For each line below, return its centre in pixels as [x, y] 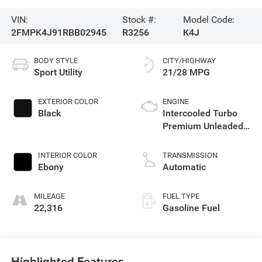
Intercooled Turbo [200, 113]
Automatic [184, 167]
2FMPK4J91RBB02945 [58, 33]
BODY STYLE [56, 60]
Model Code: [209, 20]
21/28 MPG [186, 72]
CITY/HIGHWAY [189, 60]
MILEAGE [49, 196]
